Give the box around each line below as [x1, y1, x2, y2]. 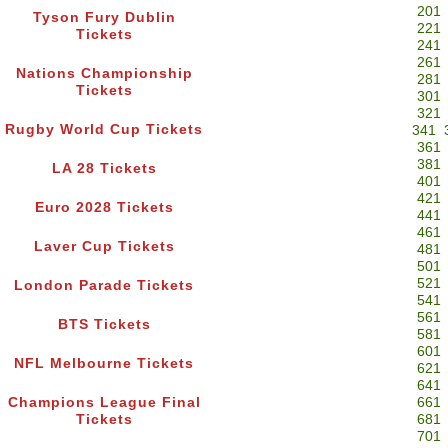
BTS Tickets [57, 317, 151, 333]
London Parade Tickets [14, 278, 194, 294]
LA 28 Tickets [51, 161, 157, 177]
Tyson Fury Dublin [32, 10, 176, 26]
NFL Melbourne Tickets [14, 356, 194, 372]
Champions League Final [7, 395, 201, 411]
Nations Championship [15, 66, 193, 82]
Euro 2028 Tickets [34, 200, 174, 216]
